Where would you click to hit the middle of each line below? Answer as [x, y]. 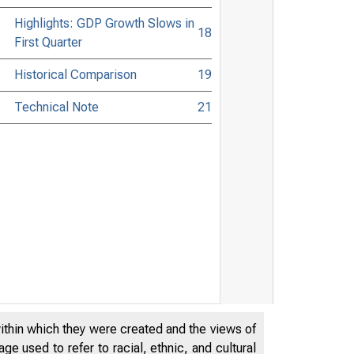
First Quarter [48, 42]
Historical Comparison [75, 74]
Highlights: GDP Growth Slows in [104, 23]
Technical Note [56, 107]
